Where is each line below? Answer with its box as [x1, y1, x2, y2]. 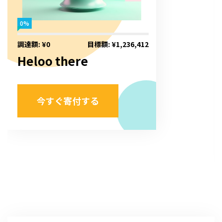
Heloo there [17, 52, 88, 70]
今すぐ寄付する [37, 94, 99, 108]
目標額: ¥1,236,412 [87, 39, 149, 50]
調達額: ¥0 [17, 39, 50, 50]
